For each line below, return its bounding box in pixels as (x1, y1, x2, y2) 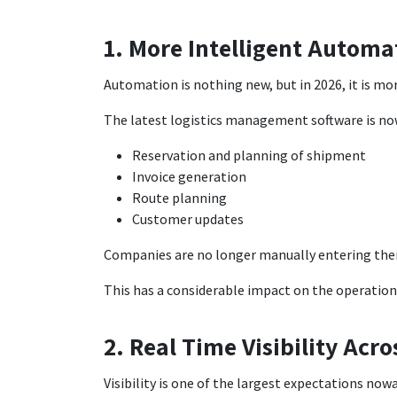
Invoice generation (132, 167, 246, 185)
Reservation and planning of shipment (132, 145, 371, 164)
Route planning (132, 188, 227, 206)
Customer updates (132, 209, 244, 228)
